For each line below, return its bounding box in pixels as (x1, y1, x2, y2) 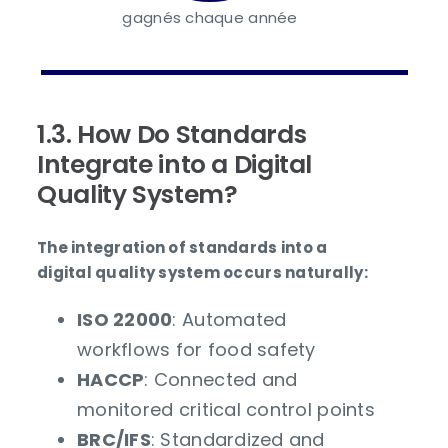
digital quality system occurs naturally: (37, 261, 368, 283)
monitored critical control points (77, 396, 375, 422)
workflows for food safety (77, 336, 316, 362)
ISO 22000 (77, 306, 173, 332)
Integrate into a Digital (37, 146, 313, 182)
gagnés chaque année (122, 6, 298, 28)
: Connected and (144, 366, 298, 392)
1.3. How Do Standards (37, 116, 307, 152)
